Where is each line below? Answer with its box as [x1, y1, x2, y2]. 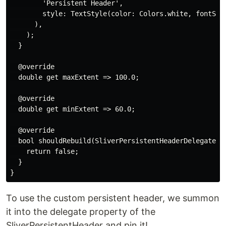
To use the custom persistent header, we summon [6, 193, 219, 204]
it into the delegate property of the [6, 206, 155, 217]
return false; [10, 147, 79, 156]
